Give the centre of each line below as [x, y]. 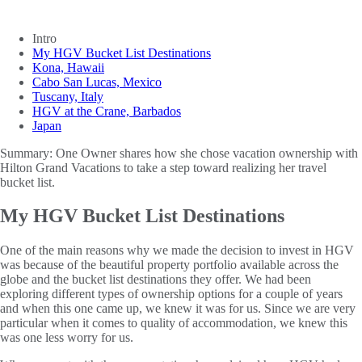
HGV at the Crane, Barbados [107, 111]
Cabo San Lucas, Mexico [97, 82]
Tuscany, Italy [68, 96]
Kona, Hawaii [68, 67]
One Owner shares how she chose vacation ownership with [207, 153]
